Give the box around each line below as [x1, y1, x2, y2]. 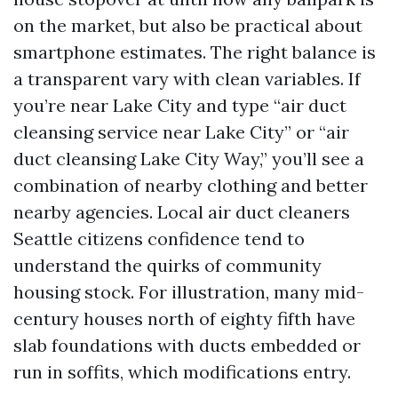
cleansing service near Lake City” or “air [13, 121, 349, 143]
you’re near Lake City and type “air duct [13, 94, 346, 116]
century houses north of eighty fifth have [13, 307, 355, 330]
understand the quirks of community [13, 254, 322, 276]
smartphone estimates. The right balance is [13, 41, 376, 63]
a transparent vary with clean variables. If [13, 68, 361, 90]
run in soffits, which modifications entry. [13, 361, 351, 383]
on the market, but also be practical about [13, 14, 362, 36]
